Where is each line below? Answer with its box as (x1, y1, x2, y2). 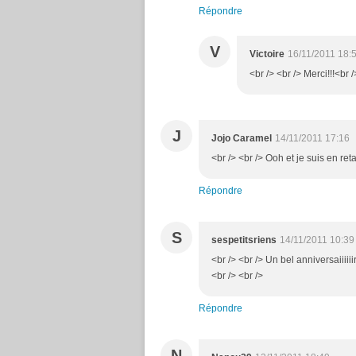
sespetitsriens (211, 234, 277, 246)
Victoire (250, 48, 284, 60)
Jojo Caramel (211, 133, 272, 144)
